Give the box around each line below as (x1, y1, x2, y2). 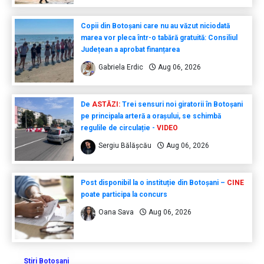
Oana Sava (98, 207, 134, 216)
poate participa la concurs (80, 190, 167, 199)
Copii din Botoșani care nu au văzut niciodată (80, 21, 230, 30)
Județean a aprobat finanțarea (80, 45, 180, 54)
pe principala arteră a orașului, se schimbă (80, 111, 221, 120)
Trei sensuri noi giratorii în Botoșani (120, 100, 243, 108)
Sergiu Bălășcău (98, 141, 151, 150)
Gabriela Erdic (98, 62, 143, 71)
